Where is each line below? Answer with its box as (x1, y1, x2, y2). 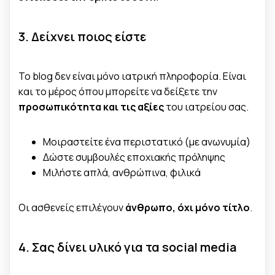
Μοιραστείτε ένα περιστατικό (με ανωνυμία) (43, 134, 250, 149)
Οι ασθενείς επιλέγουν (18, 200, 125, 214)
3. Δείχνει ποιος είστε (18, 28, 146, 45)
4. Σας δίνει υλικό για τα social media (18, 238, 236, 255)
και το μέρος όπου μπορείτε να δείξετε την (18, 84, 217, 98)
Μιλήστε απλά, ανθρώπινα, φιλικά (43, 165, 201, 179)
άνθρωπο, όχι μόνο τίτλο (125, 200, 250, 214)
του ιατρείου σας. (164, 99, 249, 114)
